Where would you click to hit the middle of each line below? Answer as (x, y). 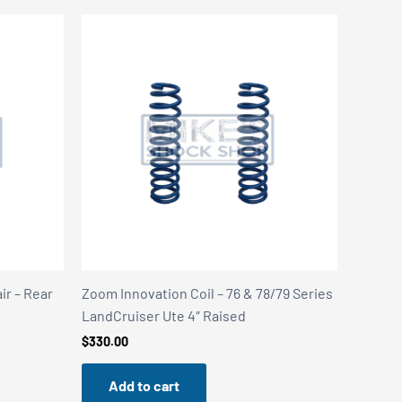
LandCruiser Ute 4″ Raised (164, 315)
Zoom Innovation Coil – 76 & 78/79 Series (207, 293)
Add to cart (144, 385)
